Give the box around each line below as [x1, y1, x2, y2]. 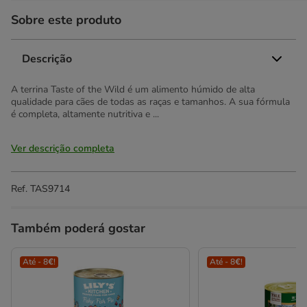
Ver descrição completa [11, 142, 114, 155]
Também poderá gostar [11, 220, 145, 236]
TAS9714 [30, 182, 70, 195]
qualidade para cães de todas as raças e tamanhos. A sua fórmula [11, 95, 290, 108]
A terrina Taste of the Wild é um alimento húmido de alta [11, 83, 255, 96]
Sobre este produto [11, 12, 121, 28]
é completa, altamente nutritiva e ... [11, 108, 159, 121]
